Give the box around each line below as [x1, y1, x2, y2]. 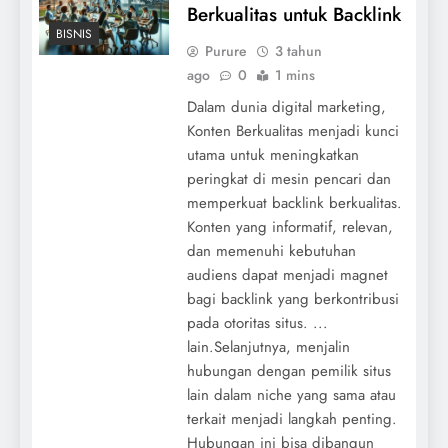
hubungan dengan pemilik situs [186, 359, 391, 382]
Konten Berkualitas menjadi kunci [186, 119, 399, 142]
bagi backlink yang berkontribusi [186, 287, 399, 310]
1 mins [274, 64, 315, 85]
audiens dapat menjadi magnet [186, 263, 388, 286]
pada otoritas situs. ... [186, 311, 328, 334]
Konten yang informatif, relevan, [186, 215, 393, 238]
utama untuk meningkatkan [186, 143, 359, 166]
